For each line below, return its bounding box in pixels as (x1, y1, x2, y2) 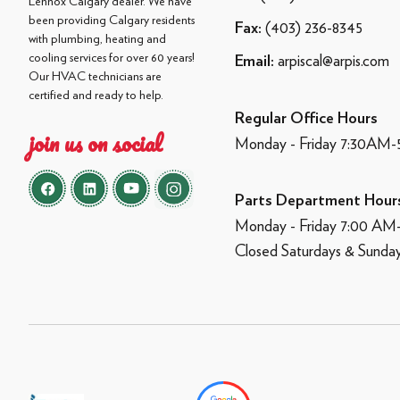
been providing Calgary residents (29, 12, 195, 27)
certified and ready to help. (29, 87, 163, 102)
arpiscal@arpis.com (277, 50, 389, 70)
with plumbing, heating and (29, 30, 166, 46)
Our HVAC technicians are (29, 68, 162, 83)
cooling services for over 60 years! (29, 49, 195, 64)
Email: (234, 53, 274, 70)
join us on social (29, 124, 162, 161)
